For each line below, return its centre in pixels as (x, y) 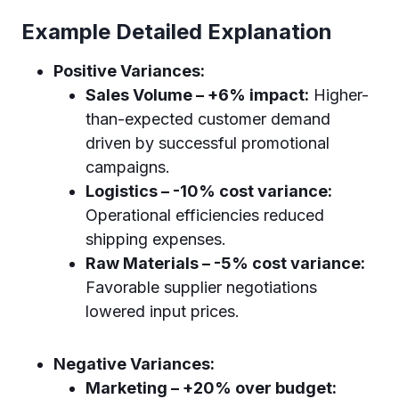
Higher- (339, 94)
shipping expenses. (156, 239)
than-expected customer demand (208, 118)
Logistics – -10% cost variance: (209, 191)
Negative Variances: (134, 363)
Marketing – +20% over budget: (211, 387)
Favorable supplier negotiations (201, 287)
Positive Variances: (129, 70)
